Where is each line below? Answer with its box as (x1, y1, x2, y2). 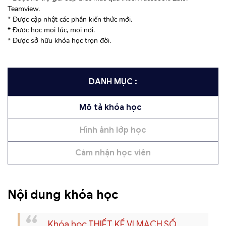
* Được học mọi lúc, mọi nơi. (8, 25, 95, 35)
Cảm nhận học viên (75, 147, 151, 158)
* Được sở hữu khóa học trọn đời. (8, 36, 111, 46)
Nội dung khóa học (8, 187, 119, 202)
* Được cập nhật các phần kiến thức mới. (8, 15, 132, 25)
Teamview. (8, 4, 40, 14)
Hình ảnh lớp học (80, 125, 146, 135)
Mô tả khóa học (79, 102, 142, 112)
